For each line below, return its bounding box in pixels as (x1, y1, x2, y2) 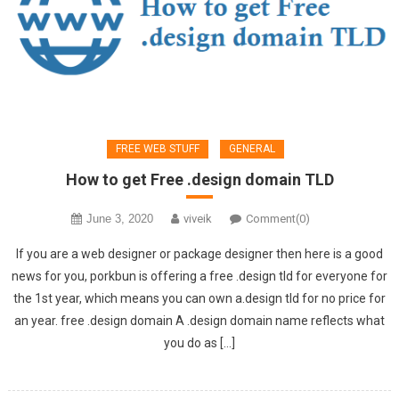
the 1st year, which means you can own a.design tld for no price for (13, 290, 386, 305)
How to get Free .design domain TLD (65, 169, 334, 189)
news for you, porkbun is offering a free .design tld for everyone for (12, 268, 387, 283)
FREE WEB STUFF (115, 142, 199, 155)
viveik (183, 211, 212, 225)
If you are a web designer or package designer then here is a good (16, 246, 383, 261)
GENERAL (228, 142, 275, 155)
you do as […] (164, 335, 235, 350)
